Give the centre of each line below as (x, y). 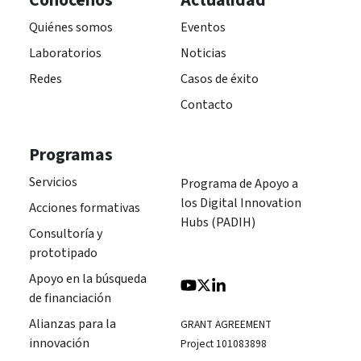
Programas (71, 155)
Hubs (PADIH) (218, 222)
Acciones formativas (85, 207)
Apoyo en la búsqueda (88, 278)
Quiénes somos (71, 27)
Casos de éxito (220, 79)
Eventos (203, 27)
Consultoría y (66, 233)
